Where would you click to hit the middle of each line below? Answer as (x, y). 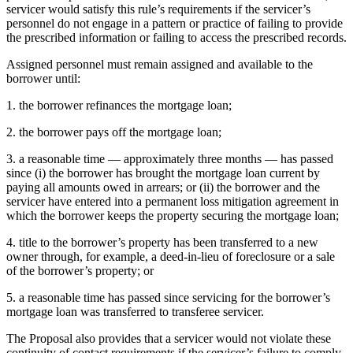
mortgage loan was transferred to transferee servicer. (135, 311)
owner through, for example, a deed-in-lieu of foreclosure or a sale (171, 256)
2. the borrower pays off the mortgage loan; (114, 132)
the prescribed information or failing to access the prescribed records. (176, 37)
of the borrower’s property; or (80, 270)
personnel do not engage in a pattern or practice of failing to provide (175, 23)
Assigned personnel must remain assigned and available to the (160, 64)
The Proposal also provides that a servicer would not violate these (169, 338)
